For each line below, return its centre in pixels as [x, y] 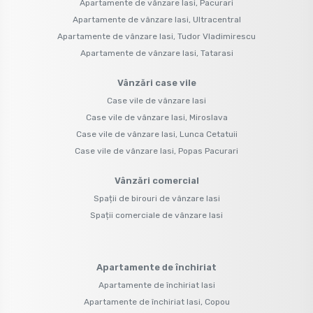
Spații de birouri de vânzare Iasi [156, 198]
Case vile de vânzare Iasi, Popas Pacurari [156, 151]
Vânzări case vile [156, 82]
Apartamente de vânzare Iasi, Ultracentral [156, 19]
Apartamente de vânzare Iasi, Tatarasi [156, 53]
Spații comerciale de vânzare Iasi [156, 215]
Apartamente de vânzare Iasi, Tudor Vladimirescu [156, 36]
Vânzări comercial [156, 180]
